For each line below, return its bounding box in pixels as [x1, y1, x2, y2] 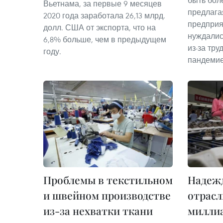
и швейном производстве [43, 188, 171, 202]
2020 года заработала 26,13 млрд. [43, 10, 165, 21]
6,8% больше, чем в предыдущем [43, 34, 166, 45]
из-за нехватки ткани [43, 203, 153, 218]
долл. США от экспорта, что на [43, 22, 156, 33]
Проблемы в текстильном [43, 172, 173, 187]
